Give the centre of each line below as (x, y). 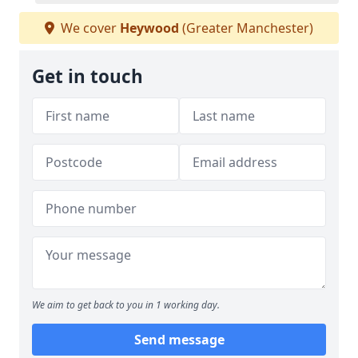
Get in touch (88, 76)
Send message (179, 340)
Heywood (149, 28)
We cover (89, 28)
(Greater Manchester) (246, 28)
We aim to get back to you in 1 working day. (126, 305)
